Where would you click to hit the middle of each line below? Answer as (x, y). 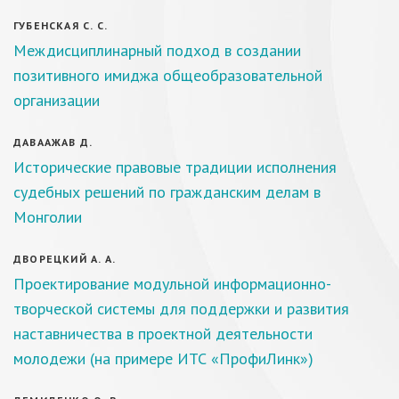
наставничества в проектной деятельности (163, 334)
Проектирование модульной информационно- (172, 284)
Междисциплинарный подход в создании (157, 50)
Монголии (48, 217)
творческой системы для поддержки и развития (181, 309)
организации (57, 100)
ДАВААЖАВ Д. (53, 142)
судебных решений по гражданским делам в (167, 192)
